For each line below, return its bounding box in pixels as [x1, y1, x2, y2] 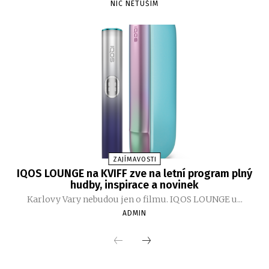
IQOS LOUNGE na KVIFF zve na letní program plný [17, 167, 252, 181]
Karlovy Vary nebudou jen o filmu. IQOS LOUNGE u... [26, 194, 243, 205]
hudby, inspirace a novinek [70, 178, 199, 192]
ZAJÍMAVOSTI [112, 156, 157, 164]
